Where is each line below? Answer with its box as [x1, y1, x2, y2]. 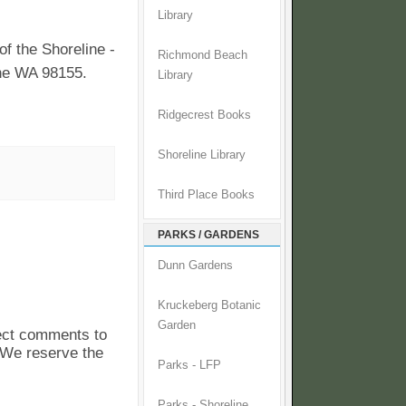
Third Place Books [158, 188, 255, 202]
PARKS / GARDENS [158, 228, 259, 242]
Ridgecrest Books [158, 109, 251, 122]
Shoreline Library [158, 149, 246, 162]
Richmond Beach [158, 49, 247, 63]
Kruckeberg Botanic [158, 299, 261, 313]
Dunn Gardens [158, 259, 233, 273]
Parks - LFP [158, 359, 221, 372]
